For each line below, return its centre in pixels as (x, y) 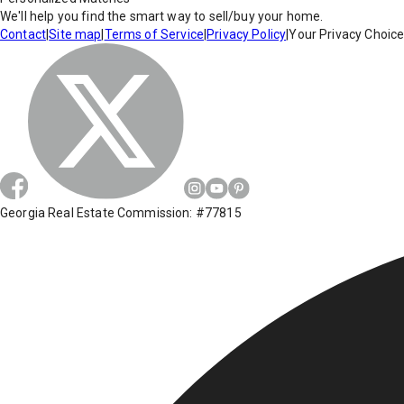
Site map (75, 35)
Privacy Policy (247, 35)
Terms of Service (154, 35)
